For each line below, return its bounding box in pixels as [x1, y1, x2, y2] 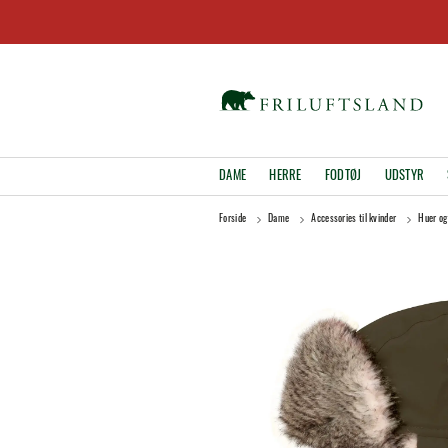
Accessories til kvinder [311, 213, 397, 225]
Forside [219, 213, 247, 225]
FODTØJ [324, 169, 362, 183]
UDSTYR [384, 169, 425, 183]
